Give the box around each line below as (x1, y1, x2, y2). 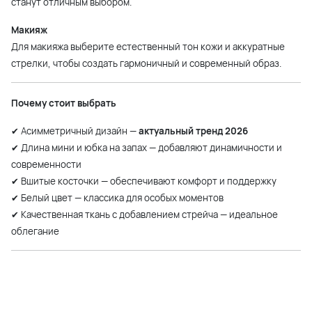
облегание (11, 225, 59, 238)
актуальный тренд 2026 (139, 125, 248, 138)
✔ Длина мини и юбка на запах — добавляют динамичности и (11, 141, 282, 155)
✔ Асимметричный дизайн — (11, 125, 139, 138)
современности (11, 158, 81, 171)
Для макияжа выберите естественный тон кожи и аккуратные (11, 40, 285, 54)
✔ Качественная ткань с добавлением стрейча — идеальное (11, 208, 278, 221)
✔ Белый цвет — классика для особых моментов (11, 192, 224, 205)
